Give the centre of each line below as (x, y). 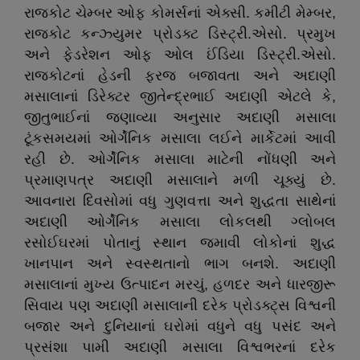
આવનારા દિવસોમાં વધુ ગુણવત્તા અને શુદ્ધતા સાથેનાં (180, 201)
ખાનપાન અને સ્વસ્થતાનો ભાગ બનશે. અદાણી (180, 264)
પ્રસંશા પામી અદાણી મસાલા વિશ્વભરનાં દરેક (180, 347)
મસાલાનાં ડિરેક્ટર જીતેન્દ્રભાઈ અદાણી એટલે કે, (180, 96)
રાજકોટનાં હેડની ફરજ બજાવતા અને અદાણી (180, 76)
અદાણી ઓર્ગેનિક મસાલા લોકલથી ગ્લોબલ (180, 222)
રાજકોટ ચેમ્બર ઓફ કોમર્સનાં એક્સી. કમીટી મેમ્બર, (180, 13)
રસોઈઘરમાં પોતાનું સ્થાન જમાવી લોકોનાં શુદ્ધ (180, 243)
